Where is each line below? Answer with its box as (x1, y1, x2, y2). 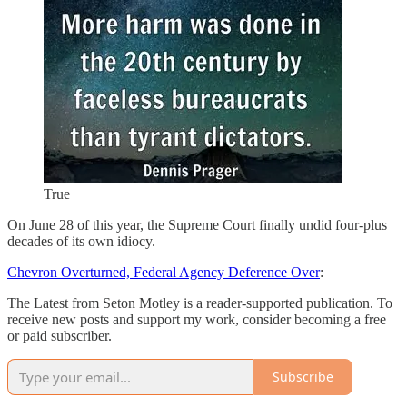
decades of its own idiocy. (7, 233, 155, 249)
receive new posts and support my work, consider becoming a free (7, 311, 386, 327)
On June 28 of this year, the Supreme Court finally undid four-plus (7, 216, 387, 233)
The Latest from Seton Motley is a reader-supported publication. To (7, 294, 392, 311)
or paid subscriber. (7, 327, 112, 343)
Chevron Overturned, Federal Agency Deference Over (7, 263, 320, 280)
